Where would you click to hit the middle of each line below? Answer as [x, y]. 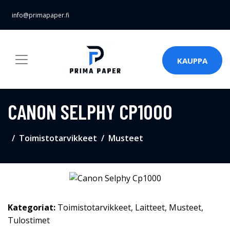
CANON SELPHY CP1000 [90, 111]
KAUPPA [192, 60]
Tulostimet [29, 221]
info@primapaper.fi [41, 15]
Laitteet [150, 208]
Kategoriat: [32, 208]
